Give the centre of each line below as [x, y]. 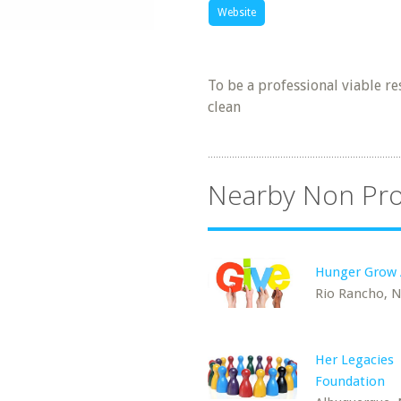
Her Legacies [354, 360]
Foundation [350, 381]
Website [237, 13]
